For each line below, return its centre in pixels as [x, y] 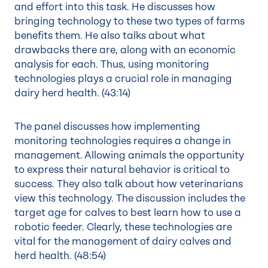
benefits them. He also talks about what [110, 36]
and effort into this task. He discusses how [115, 7]
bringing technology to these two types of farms [130, 21]
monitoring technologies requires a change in [123, 141]
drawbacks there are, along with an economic [125, 50]
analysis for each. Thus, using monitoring [112, 64]
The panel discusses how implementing [107, 127]
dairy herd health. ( [59, 93]
